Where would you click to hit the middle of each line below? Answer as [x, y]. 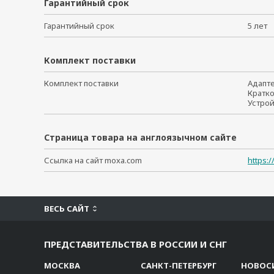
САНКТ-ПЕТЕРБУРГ [179, 265]
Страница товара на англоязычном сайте [140, 137]
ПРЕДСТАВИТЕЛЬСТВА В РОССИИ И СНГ [135, 244]
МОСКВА [62, 265]
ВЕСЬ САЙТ [67, 209]
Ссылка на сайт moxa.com [93, 160]
